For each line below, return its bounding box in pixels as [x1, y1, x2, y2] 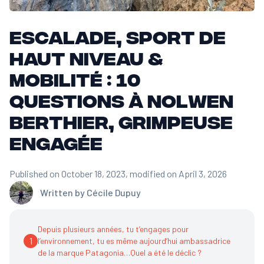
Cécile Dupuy [87, 187, 141, 198]
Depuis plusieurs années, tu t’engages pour [38, 224, 189, 234]
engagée [9, 131, 103, 153]
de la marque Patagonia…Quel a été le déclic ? [38, 247, 202, 258]
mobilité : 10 [9, 68, 140, 89]
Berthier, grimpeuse [9, 110, 233, 131]
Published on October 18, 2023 [9, 168, 126, 179]
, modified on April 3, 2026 [126, 168, 227, 179]
